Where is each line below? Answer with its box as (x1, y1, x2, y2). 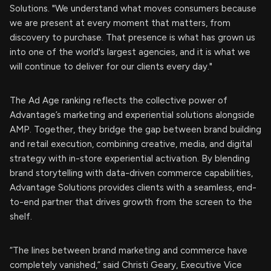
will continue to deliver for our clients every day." (10, 61, 212, 73)
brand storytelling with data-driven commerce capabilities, (10, 168, 253, 179)
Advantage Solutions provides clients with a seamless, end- (10, 182, 256, 194)
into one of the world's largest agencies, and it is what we (10, 47, 250, 58)
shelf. (10, 211, 32, 223)
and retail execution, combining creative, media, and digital (10, 139, 252, 150)
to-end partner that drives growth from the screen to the (10, 197, 252, 208)
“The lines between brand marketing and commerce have (10, 245, 247, 256)
